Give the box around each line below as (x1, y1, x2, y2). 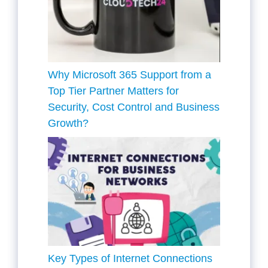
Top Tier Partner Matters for (48, 85, 179, 98)
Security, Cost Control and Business (48, 101, 220, 114)
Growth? (48, 117, 89, 130)
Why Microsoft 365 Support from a (48, 69, 211, 81)
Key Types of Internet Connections (48, 252, 212, 264)
